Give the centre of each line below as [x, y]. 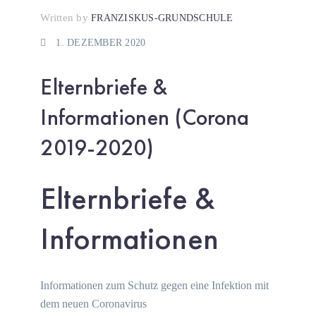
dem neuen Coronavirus [94, 304]
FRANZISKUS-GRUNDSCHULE [162, 18]
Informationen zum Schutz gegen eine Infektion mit [155, 285]
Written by [64, 18]
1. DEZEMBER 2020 [101, 43]
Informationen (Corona [145, 117]
